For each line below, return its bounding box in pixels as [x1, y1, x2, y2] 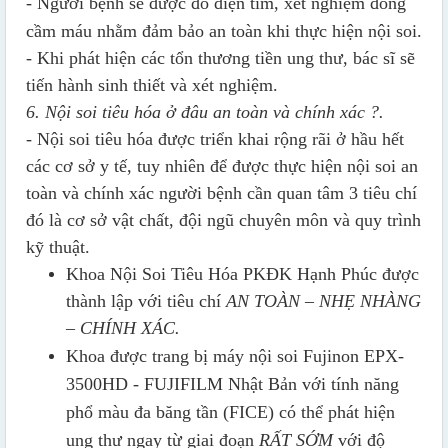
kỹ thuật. [26, 237, 90, 258]
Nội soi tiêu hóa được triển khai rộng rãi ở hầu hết [37, 129, 404, 150]
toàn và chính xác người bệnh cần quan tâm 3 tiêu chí [26, 183, 417, 204]
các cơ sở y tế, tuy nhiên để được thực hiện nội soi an [26, 156, 418, 177]
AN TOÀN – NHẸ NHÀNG [226, 291, 421, 312]
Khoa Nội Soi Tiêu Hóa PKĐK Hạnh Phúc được [66, 264, 419, 285]
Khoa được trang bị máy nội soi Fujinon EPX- [66, 346, 404, 367]
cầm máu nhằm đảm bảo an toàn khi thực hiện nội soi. [26, 21, 422, 42]
